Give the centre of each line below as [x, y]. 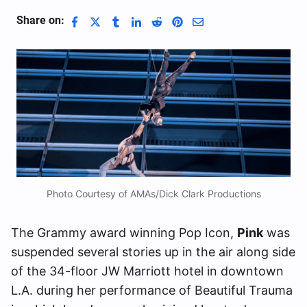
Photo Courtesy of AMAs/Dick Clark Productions [153, 194]
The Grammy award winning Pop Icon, [124, 233]
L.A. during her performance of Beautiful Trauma [152, 290]
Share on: [40, 21]
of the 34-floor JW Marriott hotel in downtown [147, 271]
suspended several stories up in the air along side [153, 252]
